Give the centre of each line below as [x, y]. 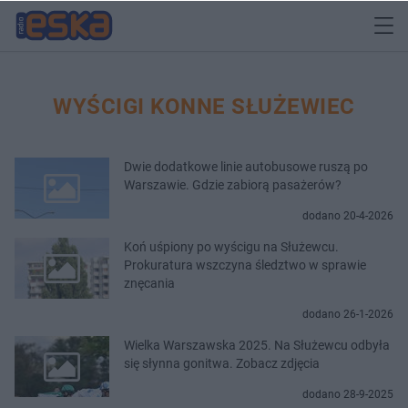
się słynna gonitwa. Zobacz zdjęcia [222, 363]
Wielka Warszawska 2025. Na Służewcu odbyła [257, 345]
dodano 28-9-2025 [348, 394]
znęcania [149, 283]
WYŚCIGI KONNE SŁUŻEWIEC [204, 106]
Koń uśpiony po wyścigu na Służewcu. [231, 246]
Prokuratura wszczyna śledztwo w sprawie [245, 265]
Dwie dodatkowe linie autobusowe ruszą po [246, 166]
